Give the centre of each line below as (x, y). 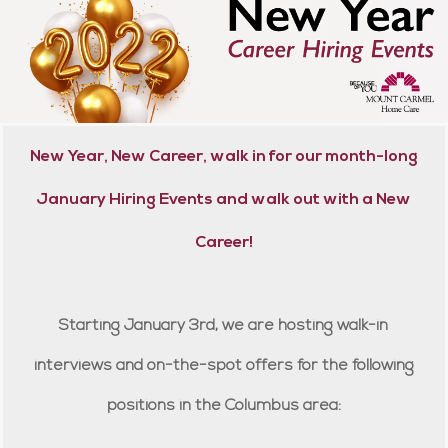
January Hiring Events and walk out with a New (224, 200)
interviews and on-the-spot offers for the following (223, 366)
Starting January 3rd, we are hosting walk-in (224, 326)
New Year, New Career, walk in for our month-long (223, 157)
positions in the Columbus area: (223, 406)
